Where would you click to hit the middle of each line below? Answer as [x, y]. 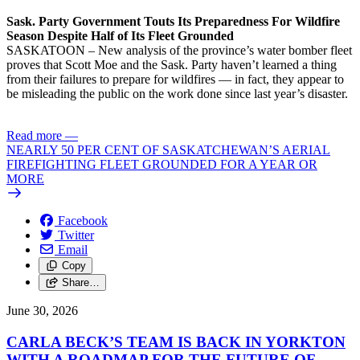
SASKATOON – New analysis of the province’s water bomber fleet [179, 51]
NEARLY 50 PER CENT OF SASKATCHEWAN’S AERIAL [168, 150]
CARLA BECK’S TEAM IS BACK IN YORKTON [176, 342]
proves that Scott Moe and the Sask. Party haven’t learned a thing [172, 65]
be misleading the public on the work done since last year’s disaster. [177, 94]
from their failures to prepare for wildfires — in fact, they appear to [175, 80]
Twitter [76, 235]
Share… [80, 283]
